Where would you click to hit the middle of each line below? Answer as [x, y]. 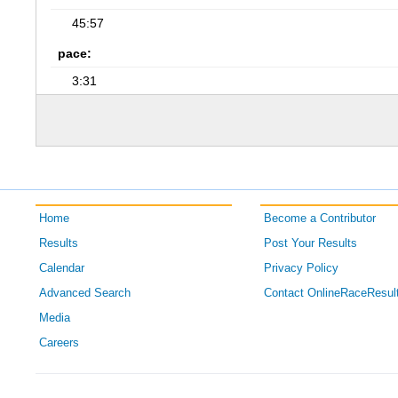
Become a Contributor [319, 219]
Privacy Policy [301, 268]
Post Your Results [310, 243]
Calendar [62, 268]
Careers [60, 343]
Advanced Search [85, 293]
